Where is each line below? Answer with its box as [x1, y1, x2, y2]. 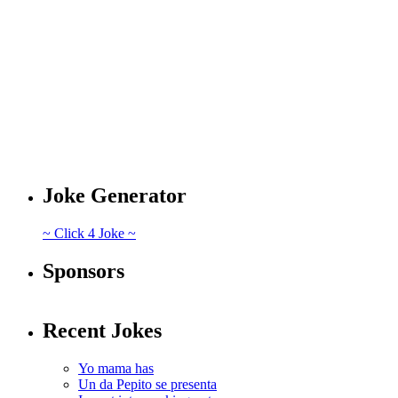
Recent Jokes [43, 318, 162, 342]
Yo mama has [78, 360, 154, 376]
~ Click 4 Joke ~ [43, 226, 136, 242]
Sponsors [43, 259, 124, 283]
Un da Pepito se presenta [78, 376, 217, 392]
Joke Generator [43, 184, 187, 208]
